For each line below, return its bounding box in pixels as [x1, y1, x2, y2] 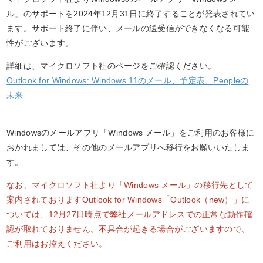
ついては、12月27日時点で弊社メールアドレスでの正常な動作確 [6, 210, 252, 220]
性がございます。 [6, 38, 74, 48]
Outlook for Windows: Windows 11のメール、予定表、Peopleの [6, 76, 249, 86]
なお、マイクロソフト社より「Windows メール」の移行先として [6, 180, 254, 190]
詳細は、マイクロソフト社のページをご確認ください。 [6, 61, 217, 71]
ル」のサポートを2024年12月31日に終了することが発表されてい [6, 9, 255, 19]
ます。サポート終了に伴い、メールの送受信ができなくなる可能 [6, 23, 250, 33]
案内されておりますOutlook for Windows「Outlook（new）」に [6, 195, 250, 205]
